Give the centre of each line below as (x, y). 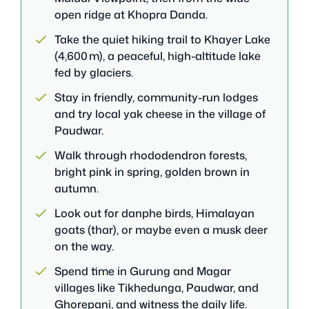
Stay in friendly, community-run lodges (156, 97)
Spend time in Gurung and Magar (143, 271)
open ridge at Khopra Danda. (131, 14)
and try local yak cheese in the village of (160, 113)
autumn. (77, 188)
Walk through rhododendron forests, (151, 155)
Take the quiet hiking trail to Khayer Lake (162, 39)
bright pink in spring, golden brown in (152, 171)
